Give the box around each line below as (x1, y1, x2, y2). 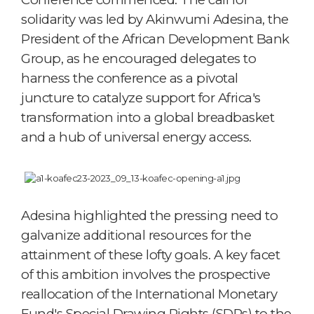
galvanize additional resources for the (21, 226, 251, 243)
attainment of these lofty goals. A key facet (21, 246, 280, 263)
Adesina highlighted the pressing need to (21, 207, 278, 224)
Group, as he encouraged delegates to (21, 50, 256, 67)
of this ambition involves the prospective (21, 266, 271, 282)
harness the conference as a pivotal (21, 69, 238, 86)
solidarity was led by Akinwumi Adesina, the (21, 11, 289, 27)
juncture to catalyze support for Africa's (21, 89, 261, 106)
